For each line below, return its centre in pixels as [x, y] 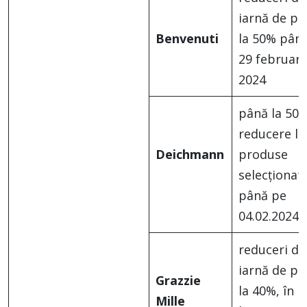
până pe [262, 196]
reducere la [272, 134]
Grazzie [178, 281]
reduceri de [272, 250]
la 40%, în [266, 291]
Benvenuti [187, 39]
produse [263, 155]
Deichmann [190, 155]
